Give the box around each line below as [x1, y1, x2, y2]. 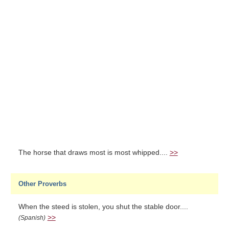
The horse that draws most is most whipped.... [18, 149, 170, 156]
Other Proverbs [18, 180, 66, 188]
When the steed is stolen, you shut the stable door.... [18, 203, 188, 211]
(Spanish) [18, 214, 45, 221]
